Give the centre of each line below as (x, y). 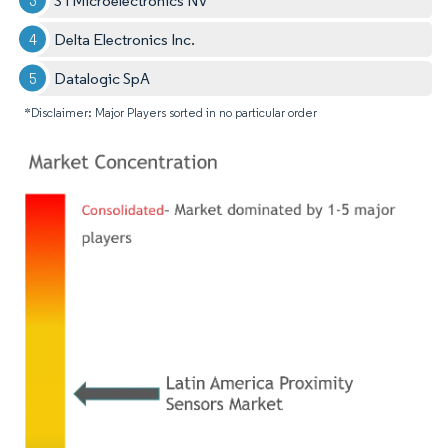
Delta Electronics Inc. (125, 39)
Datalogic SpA (102, 78)
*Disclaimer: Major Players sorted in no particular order (170, 112)
